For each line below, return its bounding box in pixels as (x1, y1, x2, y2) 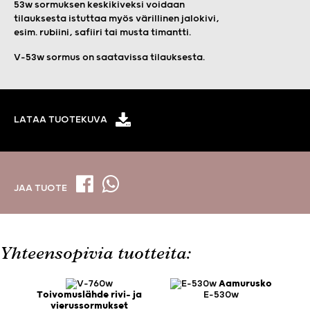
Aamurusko (218, 277, 272, 289)
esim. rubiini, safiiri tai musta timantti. (14, 26, 191, 38)
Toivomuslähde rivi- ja (37, 289, 142, 300)
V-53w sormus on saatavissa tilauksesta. (14, 51, 205, 63)
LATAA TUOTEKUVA (14, 114, 107, 126)
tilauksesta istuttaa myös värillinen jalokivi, (14, 12, 219, 24)
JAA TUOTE (14, 183, 69, 194)
